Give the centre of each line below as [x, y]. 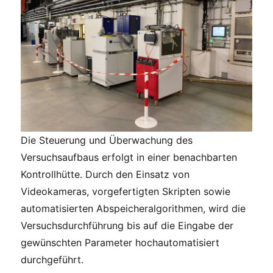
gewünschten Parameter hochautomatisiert [120, 242]
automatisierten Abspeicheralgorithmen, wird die [133, 208]
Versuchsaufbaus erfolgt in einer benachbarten [129, 157]
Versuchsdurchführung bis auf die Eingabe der [127, 225]
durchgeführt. [52, 259]
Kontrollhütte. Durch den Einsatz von [105, 174]
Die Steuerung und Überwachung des [107, 140]
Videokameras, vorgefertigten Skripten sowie [126, 191]
